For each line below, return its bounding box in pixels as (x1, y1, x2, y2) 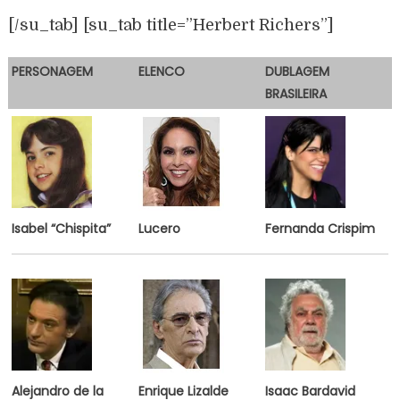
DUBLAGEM (264, 62, 329, 80)
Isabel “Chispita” (11, 219, 111, 237)
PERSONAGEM (11, 62, 93, 80)
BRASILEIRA (264, 84, 327, 103)
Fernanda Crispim (264, 219, 375, 237)
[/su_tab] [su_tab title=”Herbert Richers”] (7, 15, 334, 34)
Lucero (137, 219, 180, 237)
